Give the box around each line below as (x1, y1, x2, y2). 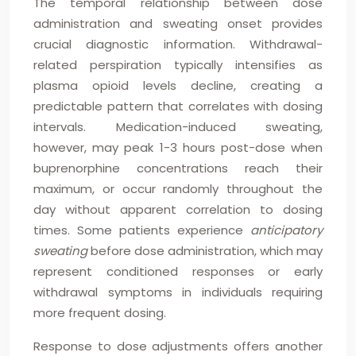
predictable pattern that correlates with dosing (33, 98, 323, 114)
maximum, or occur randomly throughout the (33, 180, 323, 197)
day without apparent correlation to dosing (33, 201, 323, 218)
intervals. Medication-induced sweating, (33, 118, 323, 135)
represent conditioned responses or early (33, 263, 323, 280)
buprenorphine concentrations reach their (33, 160, 323, 176)
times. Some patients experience (33, 222, 250, 238)
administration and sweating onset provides (33, 15, 323, 32)
